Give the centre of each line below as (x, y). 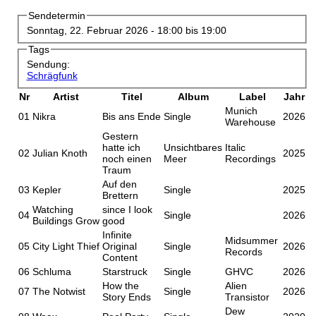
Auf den (120, 184)
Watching (53, 209)
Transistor (247, 297)
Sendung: (49, 64)
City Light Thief (66, 246)
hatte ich (121, 147)
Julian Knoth (60, 153)
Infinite (117, 235)
